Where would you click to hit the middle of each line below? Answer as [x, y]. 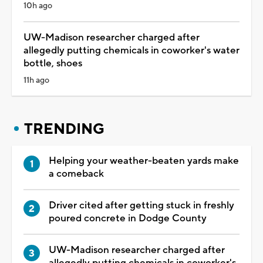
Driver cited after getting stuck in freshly [141, 205]
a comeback [76, 173]
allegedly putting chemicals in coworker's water [131, 50]
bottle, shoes [53, 63]
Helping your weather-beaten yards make [144, 161]
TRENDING [64, 129]
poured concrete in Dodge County [128, 218]
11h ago [36, 80]
